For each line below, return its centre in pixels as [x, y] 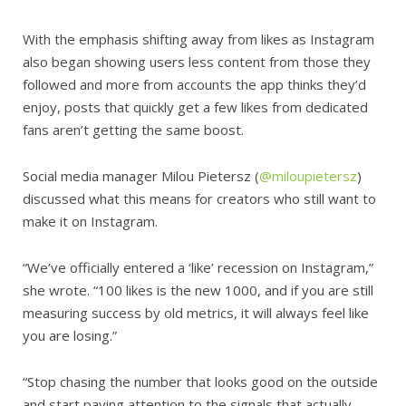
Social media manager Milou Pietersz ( [141, 176]
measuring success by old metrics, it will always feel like [196, 313]
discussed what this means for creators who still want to [199, 199]
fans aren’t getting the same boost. [133, 130]
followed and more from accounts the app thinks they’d [194, 85]
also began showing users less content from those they [197, 62]
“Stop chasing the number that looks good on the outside [200, 382]
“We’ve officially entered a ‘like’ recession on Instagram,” [198, 268]
